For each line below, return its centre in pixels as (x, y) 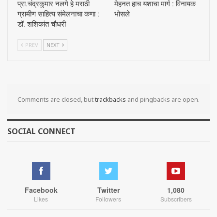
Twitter (108, 190)
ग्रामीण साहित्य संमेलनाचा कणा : (58, 14)
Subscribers (176, 199)
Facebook (41, 190)
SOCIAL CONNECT (41, 132)
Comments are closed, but (56, 100)
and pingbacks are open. (163, 100)
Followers (108, 199)
